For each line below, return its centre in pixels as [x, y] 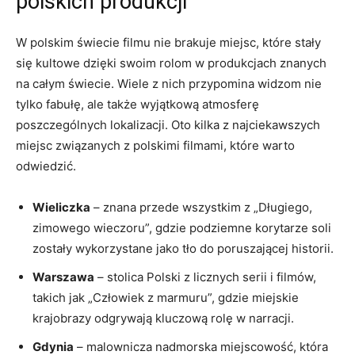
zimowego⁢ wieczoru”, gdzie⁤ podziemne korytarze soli [182, 227]
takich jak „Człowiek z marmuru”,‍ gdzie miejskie [166, 297]
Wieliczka [61, 207]
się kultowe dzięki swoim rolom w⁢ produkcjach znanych [171, 63]
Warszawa [63, 277]
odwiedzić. [46, 166]
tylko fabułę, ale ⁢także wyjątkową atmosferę [137, 104]
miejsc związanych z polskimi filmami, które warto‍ [155, 145]
